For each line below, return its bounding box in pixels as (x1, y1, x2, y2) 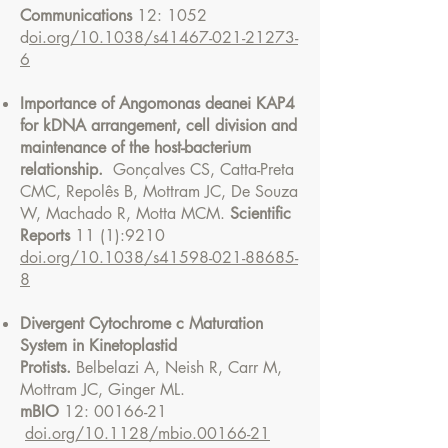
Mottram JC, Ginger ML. (20, 379, 185, 400)
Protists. (20, 357, 76, 378)
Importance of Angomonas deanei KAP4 (20, 93, 295, 114)
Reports (20, 225, 75, 246)
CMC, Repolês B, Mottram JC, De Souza (20, 181, 298, 202)
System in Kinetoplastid (20, 335, 177, 356)
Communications (20, 5, 132, 26)
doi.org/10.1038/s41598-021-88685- (20, 247, 298, 268)
